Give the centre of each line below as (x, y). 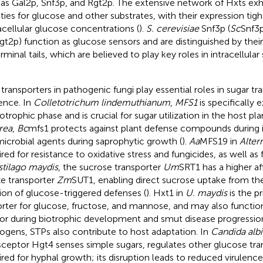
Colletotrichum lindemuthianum (102, 102)
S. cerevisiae (172, 28)
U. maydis (206, 193)
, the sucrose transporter (110, 167)
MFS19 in (219, 141)
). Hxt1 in (166, 193)
